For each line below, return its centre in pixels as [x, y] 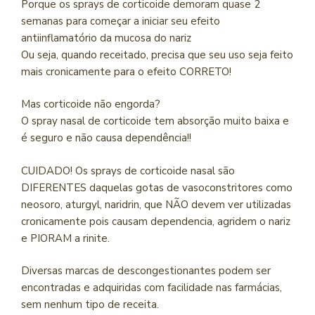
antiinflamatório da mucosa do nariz [106, 38]
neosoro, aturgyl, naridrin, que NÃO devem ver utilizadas [156, 204]
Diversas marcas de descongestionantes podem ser [146, 271]
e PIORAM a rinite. [65, 238]
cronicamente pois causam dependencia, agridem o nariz [156, 221]
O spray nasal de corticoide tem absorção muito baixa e [155, 121]
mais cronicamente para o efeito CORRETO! [126, 71]
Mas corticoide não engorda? [91, 104]
